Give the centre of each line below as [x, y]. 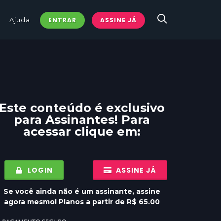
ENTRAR [62, 20]
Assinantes [80, 120]
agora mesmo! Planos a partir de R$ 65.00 [82, 202]
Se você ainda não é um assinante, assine [82, 191]
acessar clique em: [82, 131]
